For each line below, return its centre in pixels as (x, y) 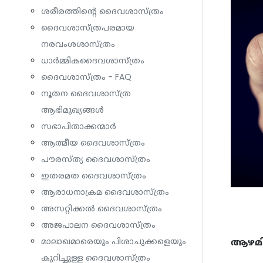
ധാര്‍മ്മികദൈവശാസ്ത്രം (93, 60)
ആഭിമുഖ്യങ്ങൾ (73, 110)
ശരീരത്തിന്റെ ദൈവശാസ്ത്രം (102, 11)
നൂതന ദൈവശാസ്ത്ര (86, 93)
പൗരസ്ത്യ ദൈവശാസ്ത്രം (96, 159)
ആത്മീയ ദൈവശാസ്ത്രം (93, 143)
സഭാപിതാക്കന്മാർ (79, 126)
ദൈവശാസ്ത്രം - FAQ (86, 77)
